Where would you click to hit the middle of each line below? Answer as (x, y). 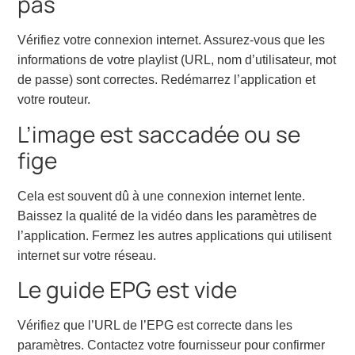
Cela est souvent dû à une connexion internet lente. (162, 196)
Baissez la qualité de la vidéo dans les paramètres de (168, 216)
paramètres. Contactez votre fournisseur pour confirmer (172, 345)
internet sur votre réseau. (87, 255)
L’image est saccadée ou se (159, 134)
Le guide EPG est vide (128, 290)
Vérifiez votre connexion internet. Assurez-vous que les (172, 40)
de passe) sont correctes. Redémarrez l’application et (167, 80)
